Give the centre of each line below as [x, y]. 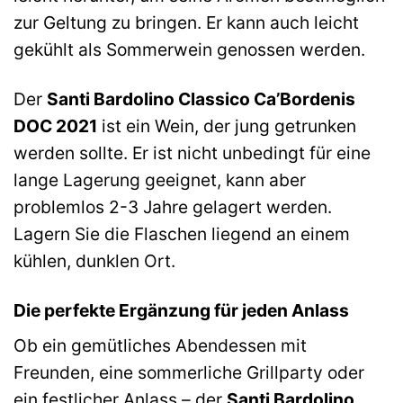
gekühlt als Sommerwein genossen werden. [189, 49]
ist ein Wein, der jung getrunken [227, 125]
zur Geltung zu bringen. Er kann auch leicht [186, 22]
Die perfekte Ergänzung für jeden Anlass [181, 310]
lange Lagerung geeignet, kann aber [160, 179]
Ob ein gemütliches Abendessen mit [160, 346]
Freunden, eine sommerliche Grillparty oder [189, 373]
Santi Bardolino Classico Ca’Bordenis [201, 99]
